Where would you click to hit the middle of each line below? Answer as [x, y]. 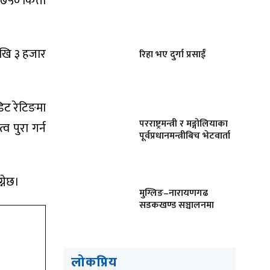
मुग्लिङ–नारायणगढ [174, 193]
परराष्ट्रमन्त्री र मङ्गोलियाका [184, 124]
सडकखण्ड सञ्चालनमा [177, 205]
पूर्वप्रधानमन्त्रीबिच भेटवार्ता [185, 136]
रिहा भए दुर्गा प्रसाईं [172, 54]
